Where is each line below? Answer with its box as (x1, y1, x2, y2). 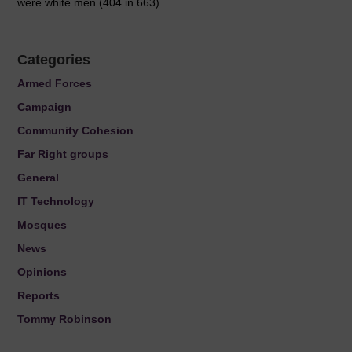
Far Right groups (17, 148, 109, 160)
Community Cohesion (17, 124, 134, 137)
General (17, 171, 60, 184)
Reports (17, 289, 60, 302)
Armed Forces (17, 77, 93, 90)
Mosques (17, 218, 68, 231)
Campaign (17, 101, 72, 113)
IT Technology (17, 195, 95, 207)
